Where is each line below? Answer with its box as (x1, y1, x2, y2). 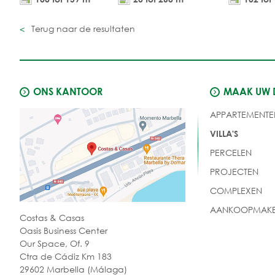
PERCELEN (209, 146, 252, 158)
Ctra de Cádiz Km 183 (20, 250, 112, 262)
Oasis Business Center (20, 224, 107, 236)
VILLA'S (209, 128, 238, 139)
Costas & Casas (20, 211, 84, 223)
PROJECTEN (209, 165, 258, 177)
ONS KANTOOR (33, 85, 103, 97)
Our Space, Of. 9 (20, 237, 90, 249)
